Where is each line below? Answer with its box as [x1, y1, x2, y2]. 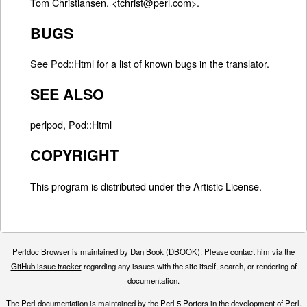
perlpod [30, 117, 64, 132]
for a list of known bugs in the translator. [94, 56, 270, 71]
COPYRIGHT [30, 144, 119, 166]
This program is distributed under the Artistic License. [30, 178, 262, 193]
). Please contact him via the [197, 246, 295, 258]
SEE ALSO [30, 83, 105, 105]
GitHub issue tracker [10, 260, 82, 272]
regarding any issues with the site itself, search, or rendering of [81, 260, 297, 272]
